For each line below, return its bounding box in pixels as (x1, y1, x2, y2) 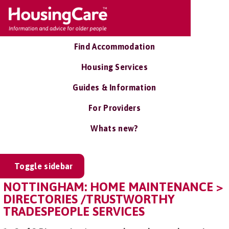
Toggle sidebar (14, 162, 73, 171)
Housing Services (81, 62, 148, 72)
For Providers (88, 103, 141, 112)
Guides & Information (73, 83, 156, 92)
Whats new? (90, 124, 139, 133)
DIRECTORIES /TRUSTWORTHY (3, 192, 175, 206)
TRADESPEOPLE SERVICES (3, 204, 145, 218)
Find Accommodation (74, 42, 155, 51)
